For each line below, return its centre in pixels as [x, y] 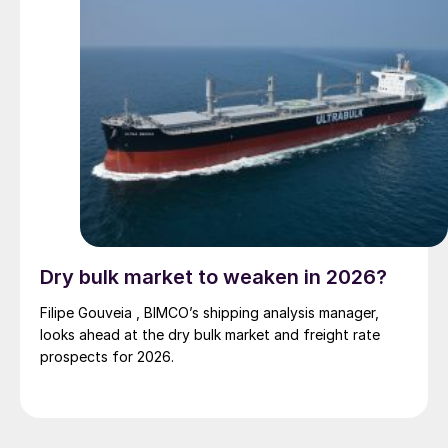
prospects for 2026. [107, 357]
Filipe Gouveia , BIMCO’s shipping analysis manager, [209, 313]
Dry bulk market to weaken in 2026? [213, 277]
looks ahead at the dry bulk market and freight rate [210, 335]
